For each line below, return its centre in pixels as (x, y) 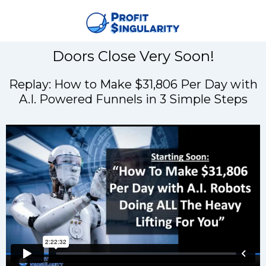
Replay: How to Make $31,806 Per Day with (133, 84)
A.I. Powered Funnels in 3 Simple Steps (133, 99)
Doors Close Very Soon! (133, 56)
